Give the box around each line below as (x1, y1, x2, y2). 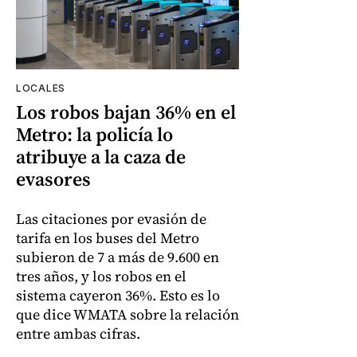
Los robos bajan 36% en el (16, 98, 236, 125)
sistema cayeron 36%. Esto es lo (16, 284, 220, 305)
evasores (16, 165, 91, 192)
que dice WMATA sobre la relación (16, 304, 239, 324)
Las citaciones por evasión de (16, 208, 206, 229)
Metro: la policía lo (16, 120, 173, 147)
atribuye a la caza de (16, 143, 186, 170)
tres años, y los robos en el (16, 265, 186, 286)
